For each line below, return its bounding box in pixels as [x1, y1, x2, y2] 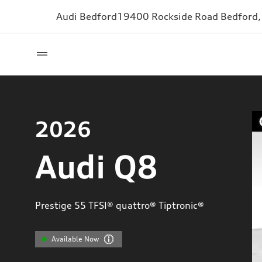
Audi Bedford [56, 11, 117, 22]
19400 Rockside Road [117, 11, 220, 22]
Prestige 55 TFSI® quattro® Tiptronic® [35, 199, 204, 211]
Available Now [51, 235, 99, 243]
